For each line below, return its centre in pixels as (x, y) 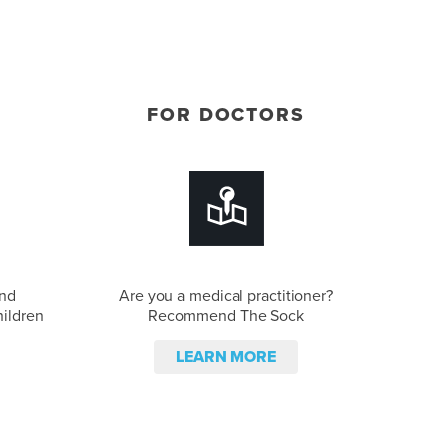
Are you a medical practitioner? (226, 295)
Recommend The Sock (226, 315)
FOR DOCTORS (226, 115)
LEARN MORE (226, 356)
